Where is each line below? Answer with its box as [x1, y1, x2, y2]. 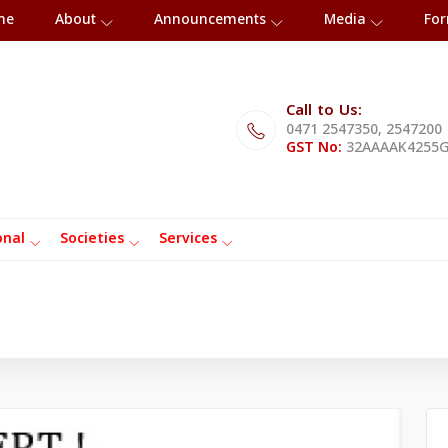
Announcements [154, 12, 266, 29]
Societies [60, 231, 124, 249]
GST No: [286, 139, 342, 157]
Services [159, 231, 217, 249]
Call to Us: [286, 101, 362, 121]
